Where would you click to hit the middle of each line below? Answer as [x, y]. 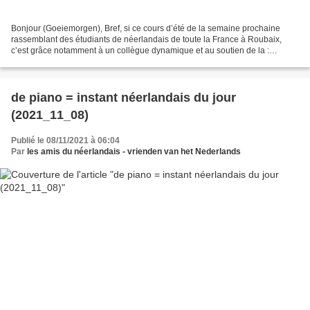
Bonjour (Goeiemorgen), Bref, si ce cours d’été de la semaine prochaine [146, 29]
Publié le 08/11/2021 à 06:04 [65, 141]
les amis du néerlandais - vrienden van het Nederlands [134, 152]
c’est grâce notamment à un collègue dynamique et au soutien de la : [140, 51]
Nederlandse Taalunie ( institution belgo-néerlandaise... [116, 62]
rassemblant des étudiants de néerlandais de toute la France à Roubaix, [146, 40]
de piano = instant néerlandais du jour [124, 98]
